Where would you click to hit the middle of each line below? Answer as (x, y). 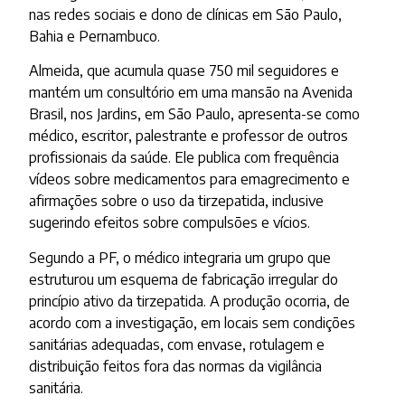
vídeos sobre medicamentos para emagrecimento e (190, 179)
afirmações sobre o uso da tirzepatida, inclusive (177, 201)
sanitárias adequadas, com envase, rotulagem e (177, 344)
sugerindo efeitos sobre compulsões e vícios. (170, 223)
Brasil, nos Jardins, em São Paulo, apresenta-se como (195, 114)
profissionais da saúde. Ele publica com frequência (184, 158)
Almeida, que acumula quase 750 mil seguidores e (184, 71)
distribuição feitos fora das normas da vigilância (176, 366)
